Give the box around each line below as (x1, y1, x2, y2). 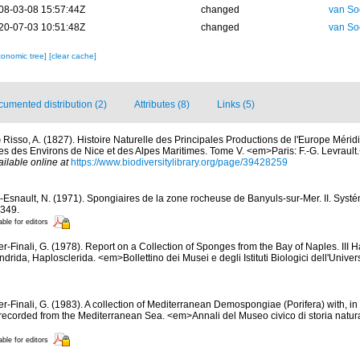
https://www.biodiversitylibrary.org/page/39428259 (71, 157, 288, 169)
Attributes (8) (134, 99, 190, 111)
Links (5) (217, 99, 255, 111)
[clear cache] (48, 51, 96, 61)
